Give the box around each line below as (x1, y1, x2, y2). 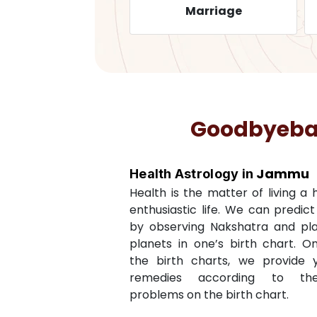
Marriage (167, 3, 224, 19)
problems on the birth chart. (129, 287, 289, 303)
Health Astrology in (129, 166, 257, 181)
